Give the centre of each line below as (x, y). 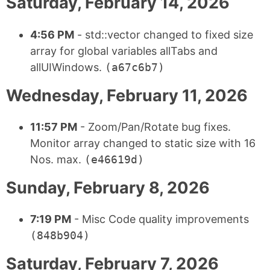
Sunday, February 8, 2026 (108, 187)
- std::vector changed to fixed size (164, 34)
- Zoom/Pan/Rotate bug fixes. (154, 127)
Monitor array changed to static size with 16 (143, 143)
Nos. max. (57, 159)
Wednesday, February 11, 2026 (127, 95)
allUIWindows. (67, 67)
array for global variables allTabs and (124, 51)
